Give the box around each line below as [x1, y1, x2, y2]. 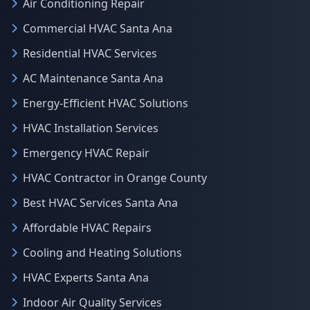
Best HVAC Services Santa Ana [23, 195, 178, 210]
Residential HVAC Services [23, 46, 157, 61]
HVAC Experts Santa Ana [23, 270, 149, 285]
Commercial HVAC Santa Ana [23, 21, 172, 36]
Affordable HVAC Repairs [23, 220, 152, 235]
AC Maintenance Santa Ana [23, 71, 163, 86]
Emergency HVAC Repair [23, 145, 149, 161]
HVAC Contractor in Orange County [23, 170, 207, 185]
